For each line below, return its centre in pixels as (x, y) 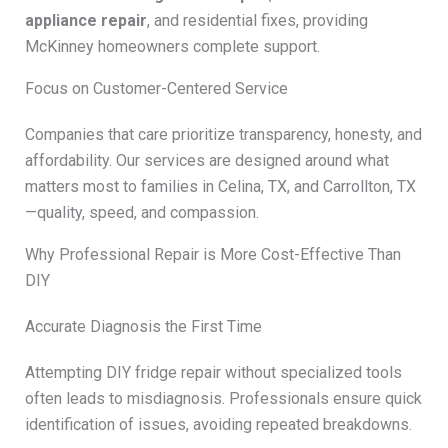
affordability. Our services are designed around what (206, 160)
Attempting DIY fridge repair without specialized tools (213, 372)
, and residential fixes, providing (257, 20)
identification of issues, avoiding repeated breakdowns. (218, 424)
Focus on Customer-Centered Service (156, 88)
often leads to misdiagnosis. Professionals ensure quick (223, 398)
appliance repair (85, 20)
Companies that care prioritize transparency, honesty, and (223, 134)
